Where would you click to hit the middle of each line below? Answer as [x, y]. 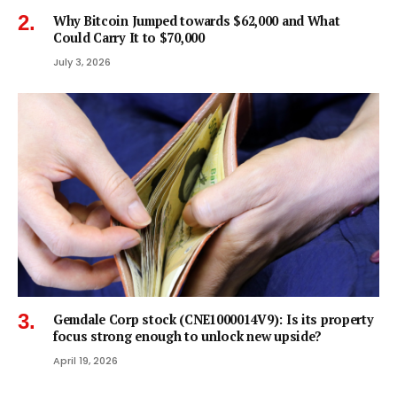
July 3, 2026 [82, 62]
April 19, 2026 [86, 360]
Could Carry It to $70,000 [129, 38]
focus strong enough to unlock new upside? [188, 336]
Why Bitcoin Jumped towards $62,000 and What [197, 21]
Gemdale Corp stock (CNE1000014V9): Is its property [214, 319]
